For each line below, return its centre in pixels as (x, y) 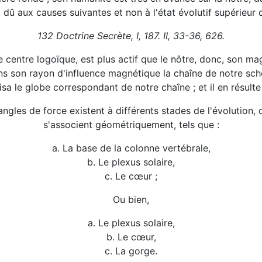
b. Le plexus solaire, (131, 162)
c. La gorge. (131, 251)
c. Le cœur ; (131, 176)
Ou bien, (131, 200)
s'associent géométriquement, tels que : (131, 125)
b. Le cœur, (131, 237)
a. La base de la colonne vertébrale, (131, 148)
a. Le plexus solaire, (131, 223)
